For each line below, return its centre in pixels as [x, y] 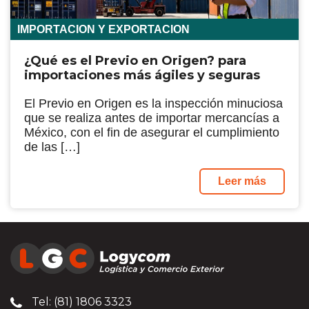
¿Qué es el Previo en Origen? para [135, 60]
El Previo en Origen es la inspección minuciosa [153, 103]
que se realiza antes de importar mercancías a [152, 118]
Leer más [242, 181]
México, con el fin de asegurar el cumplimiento [152, 132]
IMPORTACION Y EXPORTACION [103, 29]
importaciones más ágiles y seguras [142, 75]
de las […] [52, 147]
